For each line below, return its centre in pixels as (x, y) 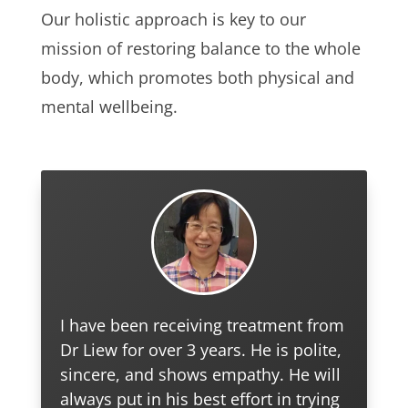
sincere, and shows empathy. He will (201, 375)
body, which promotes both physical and (197, 77)
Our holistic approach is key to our (173, 19)
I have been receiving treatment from (203, 326)
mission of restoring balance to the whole (200, 48)
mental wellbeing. (109, 106)
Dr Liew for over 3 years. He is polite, (201, 350)
